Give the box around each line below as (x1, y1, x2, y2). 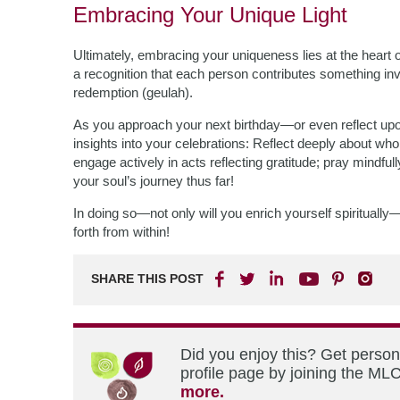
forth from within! (73, 224, 170, 239)
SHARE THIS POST (91, 271, 204, 286)
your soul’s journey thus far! (73, 173, 234, 188)
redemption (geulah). (73, 85, 193, 100)
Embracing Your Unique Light (73, 3, 347, 27)
